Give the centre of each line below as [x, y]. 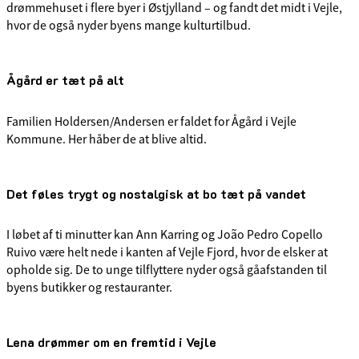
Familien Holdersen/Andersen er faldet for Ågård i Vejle [151, 121]
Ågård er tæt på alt [65, 80]
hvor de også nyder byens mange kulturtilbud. [129, 26]
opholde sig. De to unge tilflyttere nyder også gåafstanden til [167, 270]
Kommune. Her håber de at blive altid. [107, 139]
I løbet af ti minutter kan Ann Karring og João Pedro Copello [165, 235]
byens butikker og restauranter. [89, 288]
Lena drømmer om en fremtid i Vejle [111, 342]
